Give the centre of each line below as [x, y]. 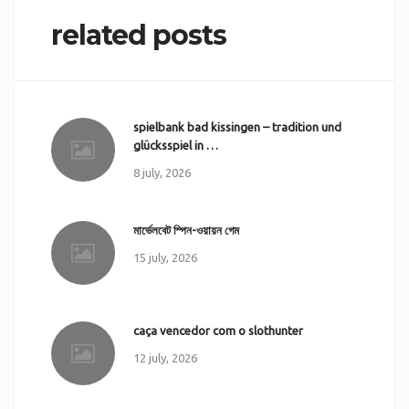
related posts [138, 35]
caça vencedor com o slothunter [218, 330]
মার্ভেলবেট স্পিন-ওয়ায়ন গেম [186, 230]
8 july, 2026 [162, 172]
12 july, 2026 [165, 357]
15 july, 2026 [165, 257]
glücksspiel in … [175, 145]
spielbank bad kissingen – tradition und [237, 126]
